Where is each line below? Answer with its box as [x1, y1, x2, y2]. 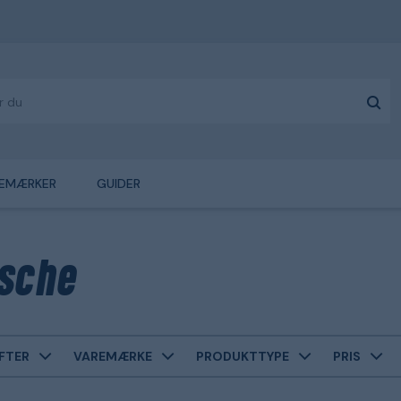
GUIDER [96, 175, 141, 192]
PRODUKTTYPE [196, 347, 289, 364]
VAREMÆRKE [73, 347, 152, 364]
